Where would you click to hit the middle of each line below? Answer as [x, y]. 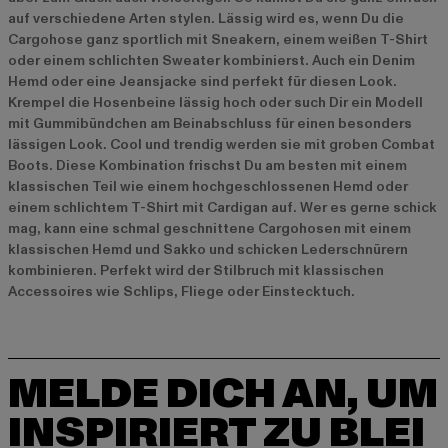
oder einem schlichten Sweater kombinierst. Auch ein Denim [211, 61]
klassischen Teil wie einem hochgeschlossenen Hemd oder [208, 187]
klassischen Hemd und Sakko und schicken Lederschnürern [208, 250]
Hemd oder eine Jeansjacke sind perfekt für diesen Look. [202, 82]
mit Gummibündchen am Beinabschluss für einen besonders [210, 124]
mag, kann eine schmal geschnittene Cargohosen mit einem [209, 229]
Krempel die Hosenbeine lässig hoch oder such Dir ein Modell [215, 103]
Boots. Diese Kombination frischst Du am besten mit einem [207, 166]
